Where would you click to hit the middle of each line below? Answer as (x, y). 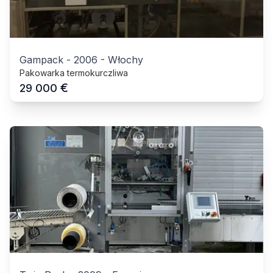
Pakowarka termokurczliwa (74, 73)
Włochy (126, 59)
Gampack (41, 59)
